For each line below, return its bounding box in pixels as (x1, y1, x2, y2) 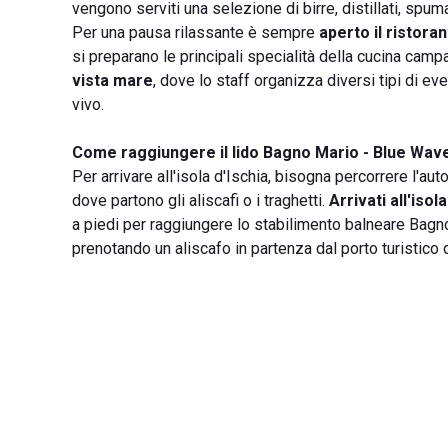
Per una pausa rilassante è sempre (72, 23, 319, 42)
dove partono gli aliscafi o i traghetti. (72, 191, 329, 210)
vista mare (72, 71, 153, 90)
